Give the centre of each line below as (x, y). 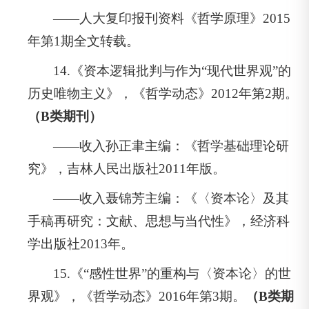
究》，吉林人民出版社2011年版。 (127, 168)
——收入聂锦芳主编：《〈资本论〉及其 (171, 198)
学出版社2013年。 (81, 243)
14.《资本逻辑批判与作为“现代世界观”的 (172, 70)
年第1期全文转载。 (83, 41)
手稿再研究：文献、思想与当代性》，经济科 (159, 221)
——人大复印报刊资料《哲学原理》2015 (172, 18)
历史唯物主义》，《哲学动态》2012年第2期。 (163, 93)
